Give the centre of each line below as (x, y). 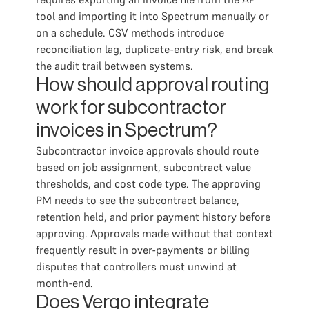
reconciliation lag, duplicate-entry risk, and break (154, 49)
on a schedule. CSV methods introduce (130, 32)
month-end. (64, 283)
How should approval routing (153, 85)
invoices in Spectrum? (127, 130)
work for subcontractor (131, 108)
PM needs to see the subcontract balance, (138, 200)
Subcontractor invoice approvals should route (147, 150)
